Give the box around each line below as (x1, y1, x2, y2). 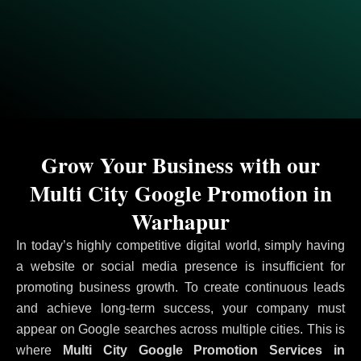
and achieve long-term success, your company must (16, 301, 345, 315)
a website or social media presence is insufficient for (16, 259, 345, 273)
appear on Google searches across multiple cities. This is (16, 322, 345, 336)
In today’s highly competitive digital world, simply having (16, 239, 345, 252)
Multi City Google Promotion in (29, 177, 332, 209)
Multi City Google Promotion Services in (52, 343, 345, 357)
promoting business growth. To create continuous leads (16, 280, 345, 294)
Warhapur (131, 205, 230, 237)
